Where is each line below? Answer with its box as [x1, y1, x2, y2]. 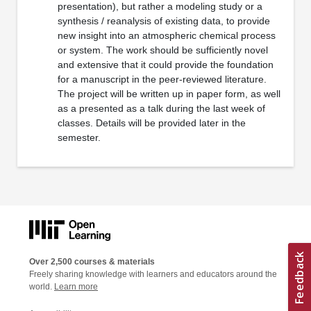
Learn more [54, 282, 98, 292]
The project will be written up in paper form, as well [57, 87, 280, 99]
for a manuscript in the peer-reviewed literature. [57, 73, 267, 85]
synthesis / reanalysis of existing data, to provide [57, 15, 270, 26]
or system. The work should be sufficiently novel [57, 44, 268, 56]
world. [29, 282, 54, 292]
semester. [57, 131, 101, 143]
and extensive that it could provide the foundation [57, 58, 274, 70]
